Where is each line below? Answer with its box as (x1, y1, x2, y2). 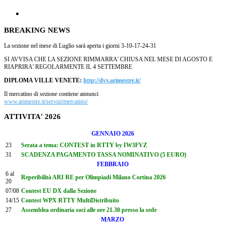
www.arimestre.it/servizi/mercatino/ (4, 97, 88, 105)
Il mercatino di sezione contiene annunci (4, 90, 98, 97)
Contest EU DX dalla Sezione (21, 187, 96, 194)
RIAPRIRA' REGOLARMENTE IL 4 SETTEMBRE (4, 63, 132, 70)
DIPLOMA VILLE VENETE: (4, 76, 83, 84)
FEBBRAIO (96, 160, 129, 168)
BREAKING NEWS (4, 26, 70, 34)
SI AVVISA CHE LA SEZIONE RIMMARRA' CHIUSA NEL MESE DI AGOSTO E (4, 55, 212, 63)
